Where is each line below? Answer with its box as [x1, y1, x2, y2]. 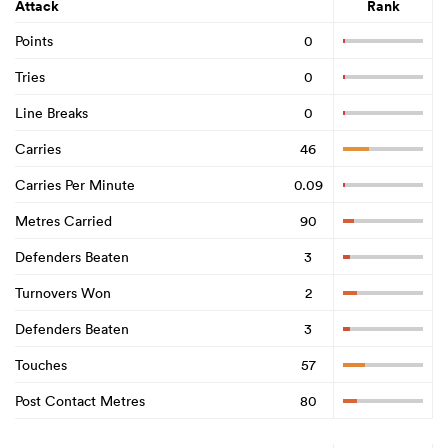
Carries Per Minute [15, 175, 135, 194]
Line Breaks [15, 103, 88, 122]
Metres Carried [15, 211, 112, 230]
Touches [15, 355, 67, 374]
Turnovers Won [15, 283, 111, 302]
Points [15, 31, 53, 50]
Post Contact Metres [15, 391, 145, 410]
